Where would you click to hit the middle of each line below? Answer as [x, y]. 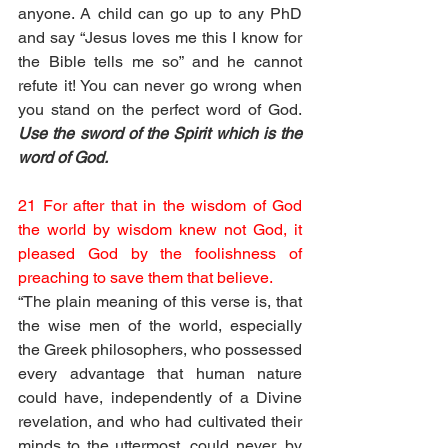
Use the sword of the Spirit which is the [160, 133]
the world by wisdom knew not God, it [160, 229]
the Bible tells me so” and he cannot [160, 61]
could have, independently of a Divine [160, 397]
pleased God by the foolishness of [160, 253]
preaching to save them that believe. [145, 277]
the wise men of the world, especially [160, 325]
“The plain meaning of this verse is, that [160, 301]
